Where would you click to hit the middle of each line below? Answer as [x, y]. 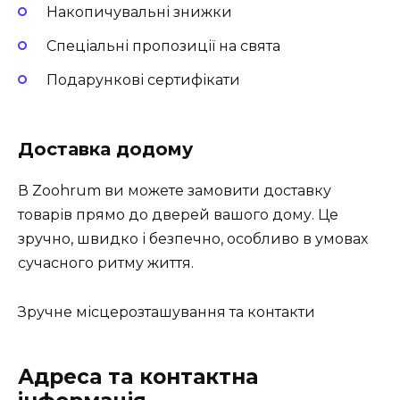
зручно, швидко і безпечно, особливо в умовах [193, 239]
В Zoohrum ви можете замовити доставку [175, 191]
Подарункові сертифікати [143, 80]
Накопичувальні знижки [139, 12]
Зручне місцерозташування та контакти [167, 312]
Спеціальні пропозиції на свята [163, 46]
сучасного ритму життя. [106, 263]
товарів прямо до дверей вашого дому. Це [178, 215]
